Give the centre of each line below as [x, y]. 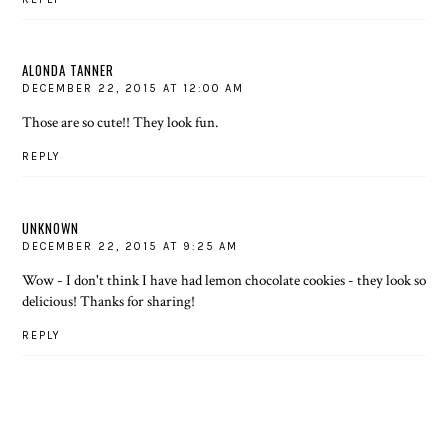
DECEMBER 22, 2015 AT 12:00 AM [133, 88]
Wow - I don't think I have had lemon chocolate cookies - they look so [224, 279]
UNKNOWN [51, 227]
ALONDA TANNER [68, 70]
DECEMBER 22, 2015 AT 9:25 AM [130, 246]
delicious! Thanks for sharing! [109, 300]
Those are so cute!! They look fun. [120, 122]
